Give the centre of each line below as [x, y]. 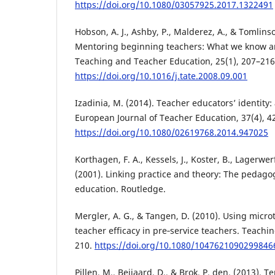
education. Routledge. [120, 188]
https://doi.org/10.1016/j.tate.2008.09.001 [161, 76]
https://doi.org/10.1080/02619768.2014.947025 [172, 132]
